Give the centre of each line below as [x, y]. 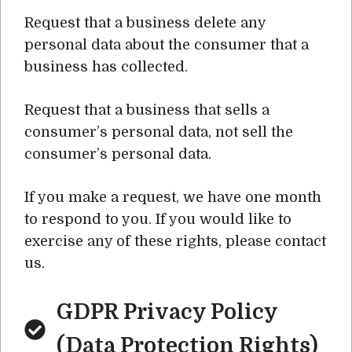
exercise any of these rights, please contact [175, 241]
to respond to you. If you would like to [158, 219]
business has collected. [106, 67]
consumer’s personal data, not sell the [159, 132]
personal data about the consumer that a [167, 45]
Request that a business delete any [145, 23]
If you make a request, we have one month [173, 197]
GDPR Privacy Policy [167, 312]
